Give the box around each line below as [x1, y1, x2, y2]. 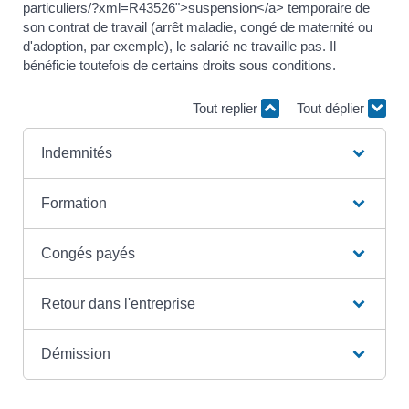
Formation [40, 194, 107, 211]
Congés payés [40, 245, 135, 261]
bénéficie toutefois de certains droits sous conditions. [23, 57, 336, 73]
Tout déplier [297, 100, 368, 117]
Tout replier [193, 100, 261, 117]
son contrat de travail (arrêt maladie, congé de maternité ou [23, 18, 372, 35]
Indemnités [40, 144, 112, 161]
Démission [40, 345, 110, 362]
